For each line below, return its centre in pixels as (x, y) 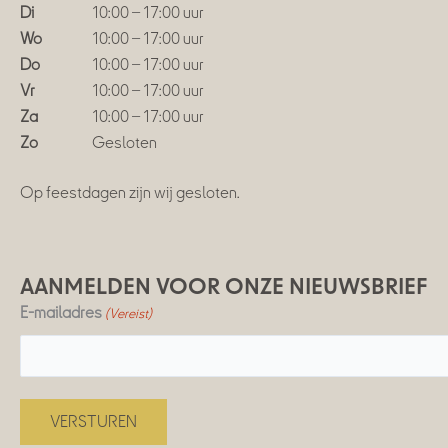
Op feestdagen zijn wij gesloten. (130, 193)
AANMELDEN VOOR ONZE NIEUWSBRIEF (224, 287)
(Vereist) (129, 314)
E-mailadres (61, 313)
